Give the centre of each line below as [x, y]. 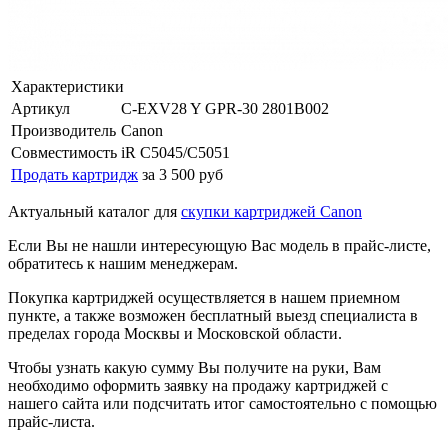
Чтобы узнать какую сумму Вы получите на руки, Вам [194, 367]
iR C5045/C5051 [175, 152]
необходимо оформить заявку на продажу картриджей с [198, 385]
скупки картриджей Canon [271, 211]
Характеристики [67, 86]
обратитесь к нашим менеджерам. [123, 263]
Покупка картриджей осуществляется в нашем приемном [204, 297]
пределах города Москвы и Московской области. [175, 333]
